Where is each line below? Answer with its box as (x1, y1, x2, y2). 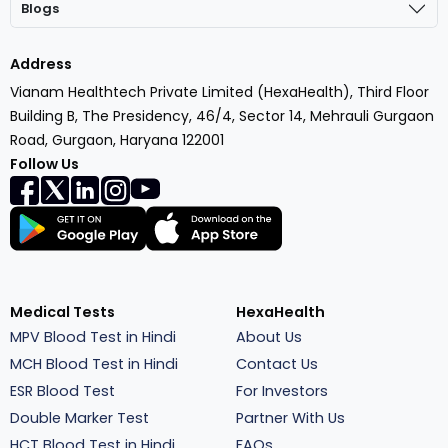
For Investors (236, 380, 328, 401)
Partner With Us (236, 407, 345, 428)
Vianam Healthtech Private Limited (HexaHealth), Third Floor (10, 81, 429, 102)
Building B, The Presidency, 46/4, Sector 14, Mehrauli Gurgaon (10, 105, 434, 126)
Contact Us (236, 353, 318, 374)
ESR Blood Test (10, 380, 115, 401)
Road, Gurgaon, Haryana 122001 (10, 129, 224, 150)
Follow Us (10, 153, 79, 174)
